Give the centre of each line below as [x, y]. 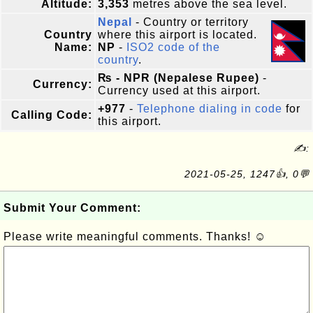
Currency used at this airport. [179, 90]
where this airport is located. [177, 35]
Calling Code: [52, 115]
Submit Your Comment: [72, 208]
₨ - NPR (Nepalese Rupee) [179, 78]
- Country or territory [190, 22]
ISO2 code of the [173, 47]
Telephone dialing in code [210, 109]
